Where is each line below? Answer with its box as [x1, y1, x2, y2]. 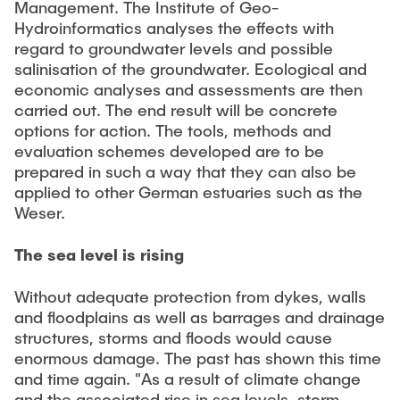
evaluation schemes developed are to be [14, 141, 324, 161]
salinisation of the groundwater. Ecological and [14, 59, 367, 79]
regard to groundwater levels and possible [14, 38, 333, 58]
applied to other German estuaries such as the [14, 182, 362, 202]
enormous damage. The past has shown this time [14, 347, 381, 368]
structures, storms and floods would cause [14, 327, 332, 347]
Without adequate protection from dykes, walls [14, 286, 366, 306]
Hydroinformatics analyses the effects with [14, 18, 334, 37]
